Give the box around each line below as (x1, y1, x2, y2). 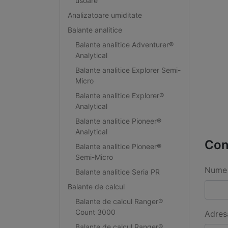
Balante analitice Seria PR (75, 167, 160, 176)
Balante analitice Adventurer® (75, 40, 174, 49)
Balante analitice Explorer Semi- (75, 65, 181, 74)
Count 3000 (75, 207, 116, 216)
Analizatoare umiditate (67, 10, 142, 19)
